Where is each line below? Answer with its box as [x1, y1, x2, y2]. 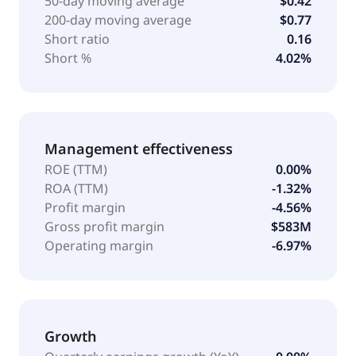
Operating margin [44, 236, 153, 254]
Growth [44, 326, 97, 346]
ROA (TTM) [44, 179, 108, 197]
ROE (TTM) [44, 160, 107, 178]
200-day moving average [44, 10, 192, 29]
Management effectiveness [44, 138, 233, 158]
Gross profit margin [44, 217, 164, 235]
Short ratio [44, 29, 110, 48]
